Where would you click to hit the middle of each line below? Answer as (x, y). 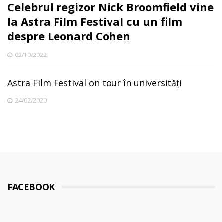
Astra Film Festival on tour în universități (95, 83)
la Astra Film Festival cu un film (95, 21)
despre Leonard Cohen (69, 36)
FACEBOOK (31, 187)
